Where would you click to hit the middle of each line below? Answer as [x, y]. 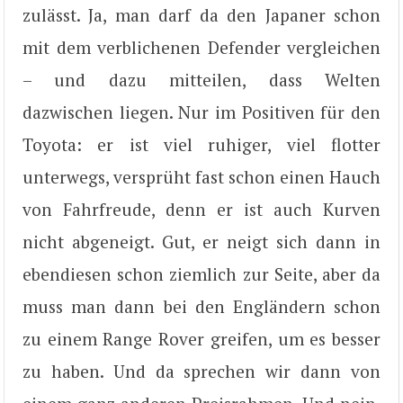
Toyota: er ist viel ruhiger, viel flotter [201, 144]
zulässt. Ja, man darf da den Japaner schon [201, 14]
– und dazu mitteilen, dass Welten [201, 79]
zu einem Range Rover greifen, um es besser [201, 338]
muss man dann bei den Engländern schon [201, 306]
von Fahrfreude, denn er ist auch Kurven [201, 209]
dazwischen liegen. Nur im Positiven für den [201, 112]
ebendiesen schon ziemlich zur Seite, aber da [201, 273]
